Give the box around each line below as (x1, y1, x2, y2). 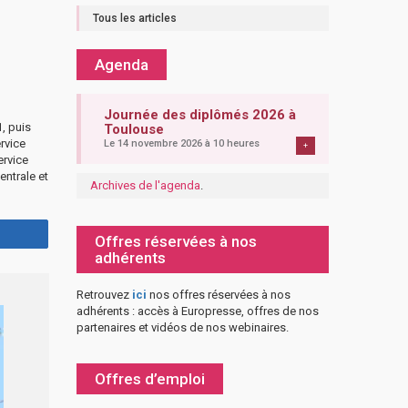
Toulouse (103, 121, 164, 138)
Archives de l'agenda (89, 178, 200, 192)
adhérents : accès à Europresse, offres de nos (76, 304, 319, 318)
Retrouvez (76, 288, 132, 301)
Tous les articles (92, 12, 177, 25)
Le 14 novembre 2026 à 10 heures (103, 138, 260, 149)
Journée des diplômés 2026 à (103, 107, 296, 123)
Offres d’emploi (94, 370, 205, 388)
